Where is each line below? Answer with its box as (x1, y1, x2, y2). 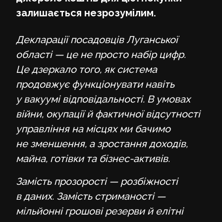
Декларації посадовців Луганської (16, 33, 178, 46)
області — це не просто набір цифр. (16, 48, 186, 60)
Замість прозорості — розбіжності (16, 175, 178, 187)
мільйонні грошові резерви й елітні (16, 205, 183, 217)
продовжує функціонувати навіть (16, 78, 174, 90)
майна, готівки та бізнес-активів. (16, 152, 170, 165)
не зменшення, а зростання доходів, (16, 137, 188, 150)
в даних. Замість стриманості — (16, 190, 166, 202)
